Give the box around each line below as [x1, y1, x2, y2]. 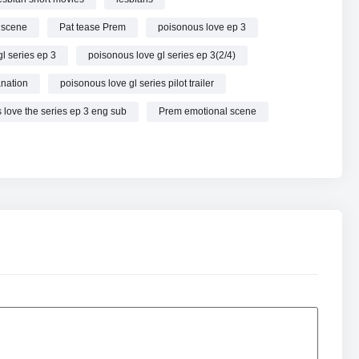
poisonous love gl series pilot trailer [60, 77, 214, 89]
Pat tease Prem [59, 21, 126, 33]
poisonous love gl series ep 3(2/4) [88, 49, 236, 61]
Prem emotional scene [159, 105, 256, 117]
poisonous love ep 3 [158, 21, 246, 33]
